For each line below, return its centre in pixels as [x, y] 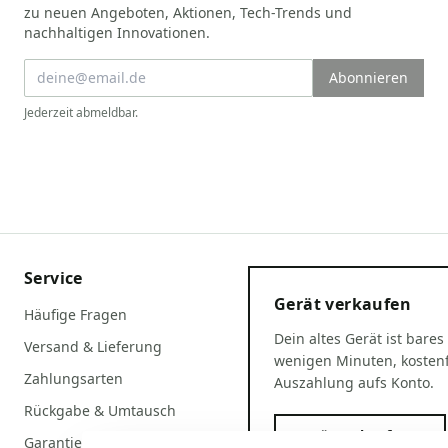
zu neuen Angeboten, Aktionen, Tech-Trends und [188, 12]
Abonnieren [368, 77]
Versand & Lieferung [93, 347]
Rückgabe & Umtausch [100, 411]
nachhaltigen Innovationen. [117, 32]
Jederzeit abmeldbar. [81, 112]
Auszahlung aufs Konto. [354, 383]
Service [53, 278]
